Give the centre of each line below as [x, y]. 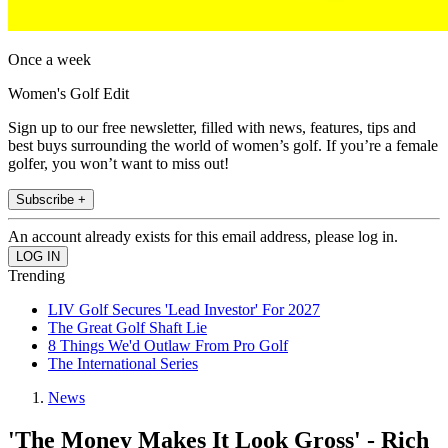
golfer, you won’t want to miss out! [118, 164]
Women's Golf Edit [68, 94]
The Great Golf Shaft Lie [127, 328]
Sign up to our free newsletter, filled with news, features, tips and [212, 128]
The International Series [123, 364]
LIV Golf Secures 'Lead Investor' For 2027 [184, 310]
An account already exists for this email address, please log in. [203, 237]
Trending [36, 276]
